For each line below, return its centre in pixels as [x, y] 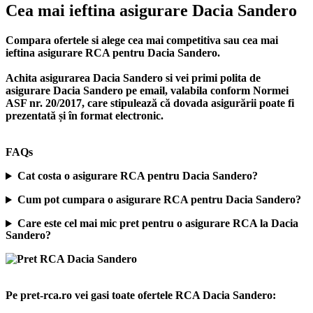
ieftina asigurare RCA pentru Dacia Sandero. [113, 53]
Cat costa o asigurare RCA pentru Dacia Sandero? [137, 176]
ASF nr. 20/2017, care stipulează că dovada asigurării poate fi [150, 103]
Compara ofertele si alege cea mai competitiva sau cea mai [142, 41]
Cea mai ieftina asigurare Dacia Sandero [151, 11]
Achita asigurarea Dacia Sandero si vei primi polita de [133, 78]
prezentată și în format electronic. [85, 116]
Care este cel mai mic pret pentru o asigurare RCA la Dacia [158, 224]
